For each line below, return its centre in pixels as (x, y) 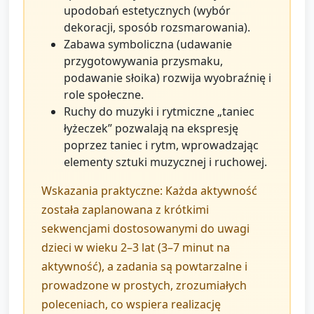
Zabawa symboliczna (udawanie (148, 45)
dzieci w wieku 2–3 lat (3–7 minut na (136, 248)
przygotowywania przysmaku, (143, 61)
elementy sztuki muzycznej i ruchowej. (165, 162)
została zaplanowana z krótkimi (125, 210)
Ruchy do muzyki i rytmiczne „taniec (159, 112)
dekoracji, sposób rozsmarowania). (157, 28)
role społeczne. (104, 95)
